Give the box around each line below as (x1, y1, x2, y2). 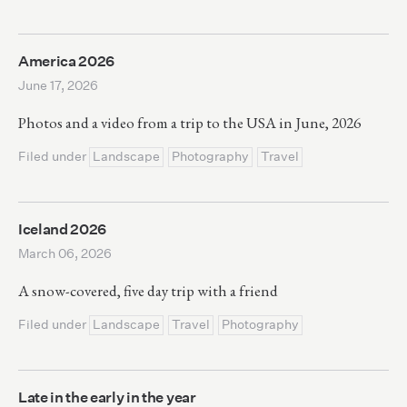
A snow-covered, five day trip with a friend (18, 280, 278, 301)
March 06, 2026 (18, 244, 112, 262)
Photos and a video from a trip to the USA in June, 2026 (18, 112, 361, 133)
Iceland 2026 (18, 218, 107, 238)
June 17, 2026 (18, 76, 98, 94)
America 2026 (18, 50, 115, 70)
